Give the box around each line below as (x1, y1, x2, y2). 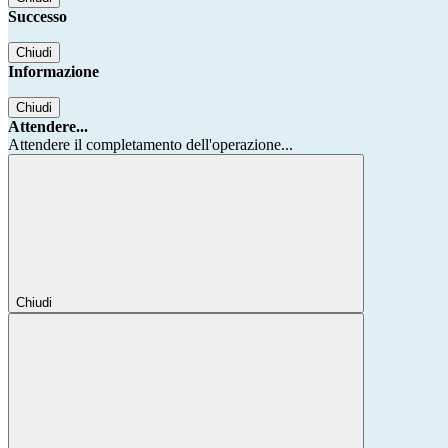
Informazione (8, 63, 99, 81)
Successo (8, 8, 67, 26)
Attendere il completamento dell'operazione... (8, 136, 293, 154)
